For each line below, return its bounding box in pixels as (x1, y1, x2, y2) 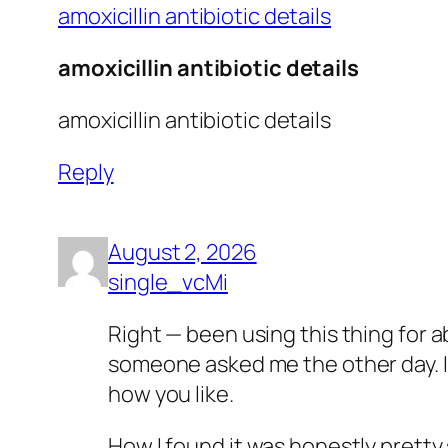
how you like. (108, 379, 234, 410)
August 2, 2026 (108, 237, 257, 268)
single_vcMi (108, 267, 228, 298)
